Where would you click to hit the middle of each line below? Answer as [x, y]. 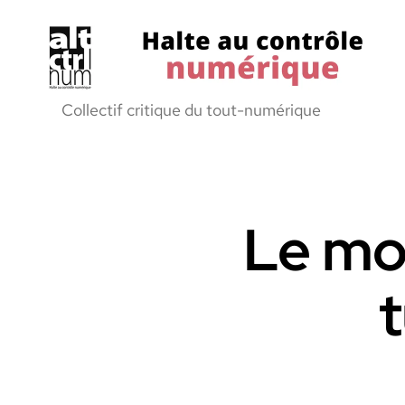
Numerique [75, 156]
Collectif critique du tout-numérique [191, 110]
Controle [67, 137]
